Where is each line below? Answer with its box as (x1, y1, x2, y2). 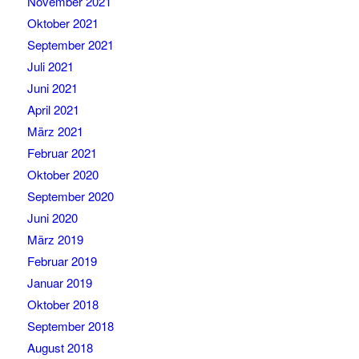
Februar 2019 (26, 252, 97, 270)
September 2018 (26, 317, 114, 335)
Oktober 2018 (26, 296, 99, 313)
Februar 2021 (26, 144, 97, 162)
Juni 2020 (26, 209, 78, 227)
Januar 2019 (26, 274, 92, 292)
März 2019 (26, 231, 83, 248)
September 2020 (26, 188, 114, 205)
